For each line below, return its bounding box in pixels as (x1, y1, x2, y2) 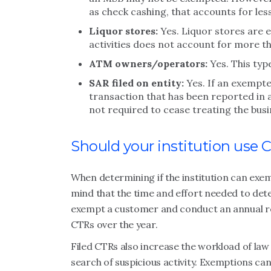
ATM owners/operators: (89, 57, 207, 70)
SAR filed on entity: (89, 77, 184, 89)
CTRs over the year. (71, 218, 158, 230)
